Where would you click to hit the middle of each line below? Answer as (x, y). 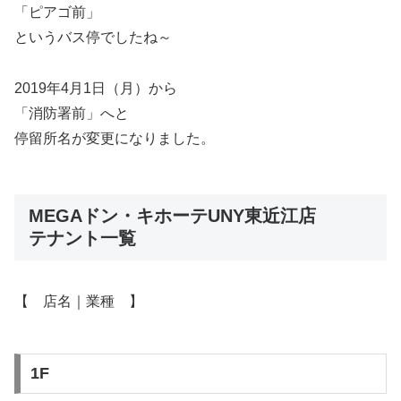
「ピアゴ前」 (57, 13)
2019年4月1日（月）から (96, 88)
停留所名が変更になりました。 (115, 138)
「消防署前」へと (72, 113)
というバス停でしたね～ (93, 38)
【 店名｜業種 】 (79, 302)
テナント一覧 (82, 238)
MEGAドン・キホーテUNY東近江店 (172, 215)
